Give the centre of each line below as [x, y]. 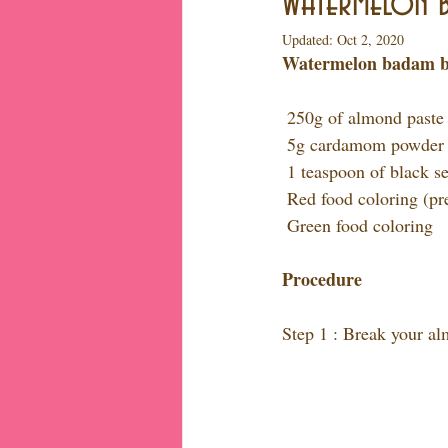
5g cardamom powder [365, 144]
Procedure [322, 279]
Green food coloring [360, 225]
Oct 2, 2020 [370, 39]
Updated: [309, 39]
